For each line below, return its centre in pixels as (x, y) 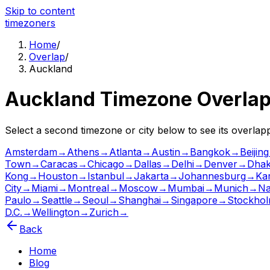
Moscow (138, 188)
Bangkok (210, 152)
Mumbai (186, 188)
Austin (166, 152)
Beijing (254, 152)
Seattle (57, 200)
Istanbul (106, 176)
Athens (83, 152)
